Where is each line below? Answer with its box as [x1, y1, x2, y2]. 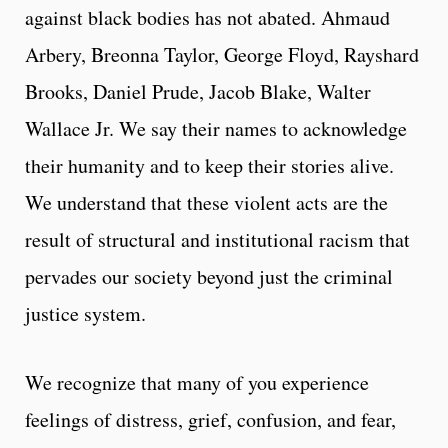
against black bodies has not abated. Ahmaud [25, 3, 390, 31]
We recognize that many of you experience [25, 368, 369, 396]
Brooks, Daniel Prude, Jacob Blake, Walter [25, 77, 371, 105]
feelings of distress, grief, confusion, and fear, [25, 405, 396, 433]
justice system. [25, 299, 146, 327]
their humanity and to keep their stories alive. [25, 151, 394, 179]
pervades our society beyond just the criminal [25, 262, 393, 290]
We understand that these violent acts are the [25, 188, 388, 216]
